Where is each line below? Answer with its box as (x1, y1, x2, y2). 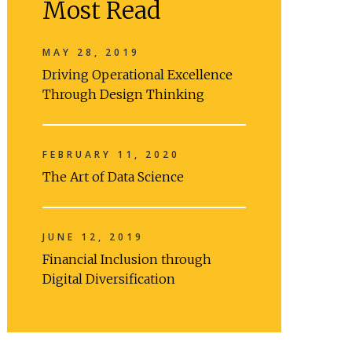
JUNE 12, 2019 (42, 230, 144, 244)
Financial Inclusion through (42, 251, 211, 267)
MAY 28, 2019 (42, 46, 140, 59)
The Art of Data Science (42, 169, 184, 185)
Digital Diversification (42, 271, 175, 287)
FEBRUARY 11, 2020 (42, 148, 180, 161)
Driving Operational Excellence (42, 67, 233, 82)
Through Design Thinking (42, 86, 204, 102)
